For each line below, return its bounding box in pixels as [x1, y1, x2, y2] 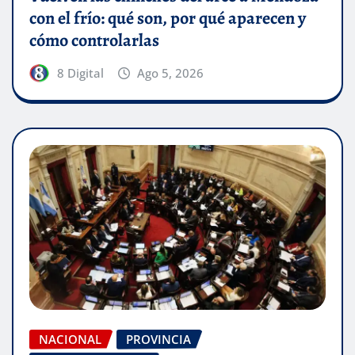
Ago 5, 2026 [137, 64, 204, 81]
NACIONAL [39, 330, 101, 347]
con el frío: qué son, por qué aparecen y [29, 6, 306, 30]
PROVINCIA [126, 330, 191, 347]
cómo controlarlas [29, 28, 159, 52]
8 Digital [56, 64, 104, 81]
